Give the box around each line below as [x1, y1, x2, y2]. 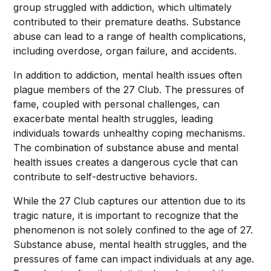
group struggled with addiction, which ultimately [13, 1, 232, 13]
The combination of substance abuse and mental [13, 142, 239, 154]
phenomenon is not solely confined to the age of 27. [13, 224, 253, 236]
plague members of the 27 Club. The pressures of [13, 83, 245, 96]
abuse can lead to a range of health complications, [13, 30, 247, 42]
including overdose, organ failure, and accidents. [13, 45, 237, 57]
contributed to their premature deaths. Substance [13, 16, 241, 28]
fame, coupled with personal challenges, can [13, 98, 220, 110]
